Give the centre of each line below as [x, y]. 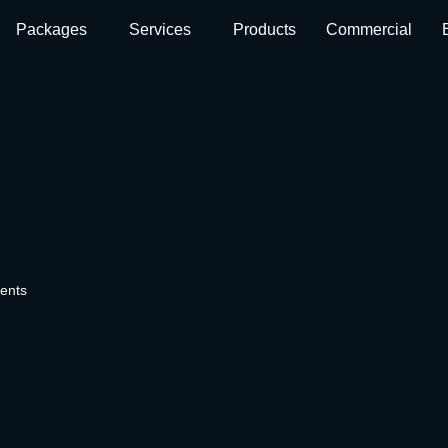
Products [265, 29]
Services [160, 29]
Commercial [369, 29]
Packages [52, 29]
